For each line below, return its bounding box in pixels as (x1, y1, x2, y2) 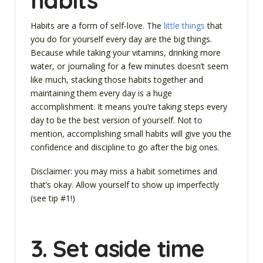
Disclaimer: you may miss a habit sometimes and (30, 166, 217, 177)
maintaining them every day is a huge (30, 87, 172, 99)
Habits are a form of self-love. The (30, 19, 164, 31)
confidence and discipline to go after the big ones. (30, 141, 222, 153)
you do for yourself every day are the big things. (30, 33, 212, 45)
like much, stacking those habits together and (30, 73, 203, 85)
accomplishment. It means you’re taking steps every (30, 100, 227, 112)
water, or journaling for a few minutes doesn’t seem (30, 60, 228, 72)
